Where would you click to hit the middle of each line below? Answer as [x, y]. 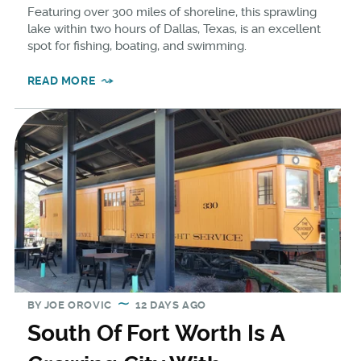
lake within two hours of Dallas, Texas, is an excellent [174, 29]
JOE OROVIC [78, 305]
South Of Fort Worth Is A [156, 334]
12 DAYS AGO [171, 305]
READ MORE [61, 81]
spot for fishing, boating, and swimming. [137, 46]
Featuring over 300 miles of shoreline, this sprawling [172, 12]
